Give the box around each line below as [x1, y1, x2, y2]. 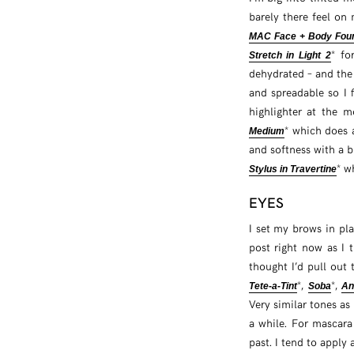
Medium [248, 125, 284, 137]
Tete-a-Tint [248, 280, 297, 292]
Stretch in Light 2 [248, 49, 332, 61]
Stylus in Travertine [248, 163, 337, 175]
